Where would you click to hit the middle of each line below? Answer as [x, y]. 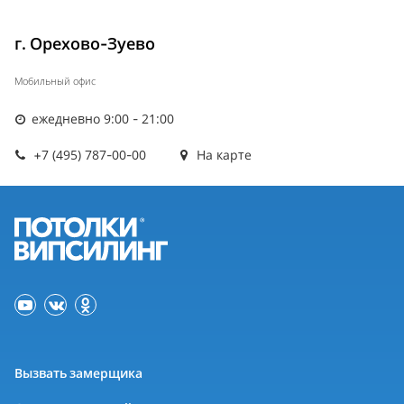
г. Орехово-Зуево [85, 44]
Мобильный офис [55, 81]
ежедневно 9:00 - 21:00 [101, 119]
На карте [223, 155]
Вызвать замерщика [78, 373]
